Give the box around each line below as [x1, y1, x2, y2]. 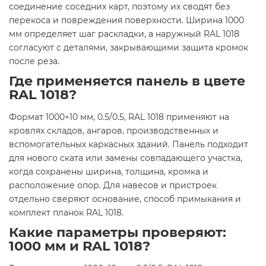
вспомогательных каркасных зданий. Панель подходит [9, 138, 248, 150]
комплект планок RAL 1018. [9, 207, 123, 218]
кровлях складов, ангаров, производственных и [9, 125, 218, 136]
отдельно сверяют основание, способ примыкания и [9, 193, 241, 204]
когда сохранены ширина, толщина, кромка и [9, 166, 208, 177]
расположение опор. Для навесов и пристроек [9, 179, 217, 191]
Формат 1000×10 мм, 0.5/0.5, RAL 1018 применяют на [9, 111, 229, 122]
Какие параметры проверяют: [9, 223, 226, 240]
